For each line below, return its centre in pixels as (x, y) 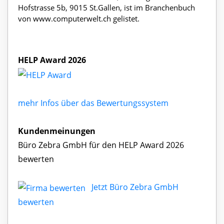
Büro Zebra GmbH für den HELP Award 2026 (101, 145)
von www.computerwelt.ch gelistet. (79, 19)
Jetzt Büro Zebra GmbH (135, 187)
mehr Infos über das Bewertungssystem (93, 103)
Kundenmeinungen (57, 131)
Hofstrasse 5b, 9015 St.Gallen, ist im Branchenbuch (106, 8)
